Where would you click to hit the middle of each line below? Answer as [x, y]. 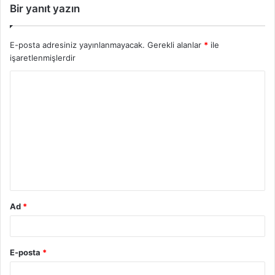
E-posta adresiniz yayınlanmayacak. [77, 45]
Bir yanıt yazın [45, 9]
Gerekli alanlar [176, 45]
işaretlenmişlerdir [43, 58]
